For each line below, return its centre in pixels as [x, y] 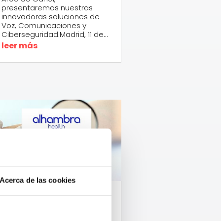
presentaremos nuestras [47, 7]
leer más [19, 45]
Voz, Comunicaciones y [44, 25]
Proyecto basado [51, 202]
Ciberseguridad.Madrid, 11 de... [55, 34]
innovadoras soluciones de [50, 16]
